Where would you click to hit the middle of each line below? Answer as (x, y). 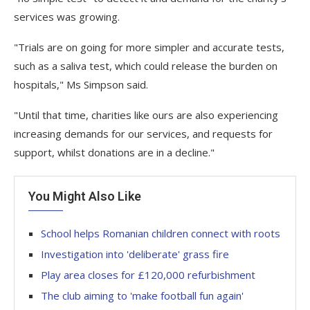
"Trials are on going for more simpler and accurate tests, (149, 47)
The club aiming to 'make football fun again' (142, 295)
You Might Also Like (85, 196)
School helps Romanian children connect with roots (161, 233)
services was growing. (67, 16)
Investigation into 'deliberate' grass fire (135, 254)
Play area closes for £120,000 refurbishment (148, 274)
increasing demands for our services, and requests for (143, 133)
